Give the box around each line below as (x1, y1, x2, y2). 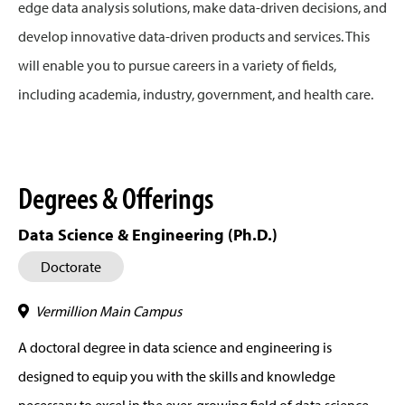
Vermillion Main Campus (35, 302, 182, 321)
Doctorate (41, 258, 101, 277)
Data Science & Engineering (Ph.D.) (18, 224, 278, 246)
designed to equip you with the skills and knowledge (18, 367, 335, 386)
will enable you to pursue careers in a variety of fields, (18, 56, 336, 75)
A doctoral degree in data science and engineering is (18, 338, 332, 357)
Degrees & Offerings (18, 177, 213, 218)
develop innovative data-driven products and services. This (18, 27, 370, 46)
